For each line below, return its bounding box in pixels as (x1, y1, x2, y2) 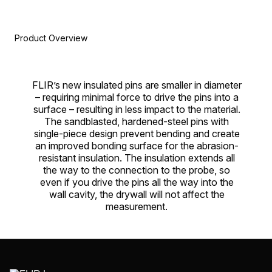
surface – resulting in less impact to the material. (33, 103, 240, 116)
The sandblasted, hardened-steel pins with (44, 115, 229, 128)
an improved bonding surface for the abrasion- (35, 140, 239, 152)
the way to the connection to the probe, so (43, 164, 230, 177)
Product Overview (14, 33, 87, 44)
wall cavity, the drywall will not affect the (49, 188, 225, 201)
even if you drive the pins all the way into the (39, 176, 234, 189)
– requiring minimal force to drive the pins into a (35, 91, 239, 104)
